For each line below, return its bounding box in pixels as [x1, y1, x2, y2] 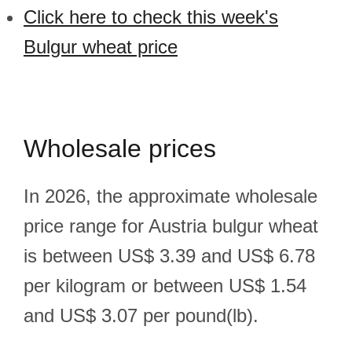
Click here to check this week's [24, 6, 278, 27]
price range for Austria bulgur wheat [24, 215, 318, 236]
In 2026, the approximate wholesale [24, 185, 317, 207]
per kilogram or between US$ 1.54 [24, 275, 306, 296]
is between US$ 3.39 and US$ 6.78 [24, 245, 315, 266]
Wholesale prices [24, 134, 216, 163]
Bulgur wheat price [24, 36, 178, 57]
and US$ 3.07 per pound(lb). [24, 305, 258, 326]
